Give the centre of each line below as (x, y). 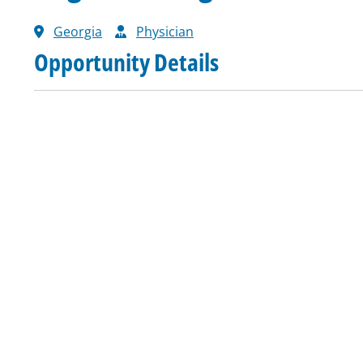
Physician (165, 32)
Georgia (78, 32)
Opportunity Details (126, 62)
